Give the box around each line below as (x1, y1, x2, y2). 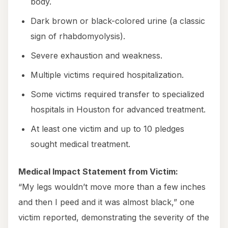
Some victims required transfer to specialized (31, 89, 204, 100)
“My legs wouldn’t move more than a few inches (18, 182, 206, 192)
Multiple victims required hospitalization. (31, 70, 184, 80)
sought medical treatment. (31, 139, 130, 150)
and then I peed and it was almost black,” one (18, 197, 194, 208)
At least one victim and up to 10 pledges (31, 124, 184, 134)
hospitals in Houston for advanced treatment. (31, 104, 206, 115)
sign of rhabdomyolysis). (31, 31, 125, 42)
